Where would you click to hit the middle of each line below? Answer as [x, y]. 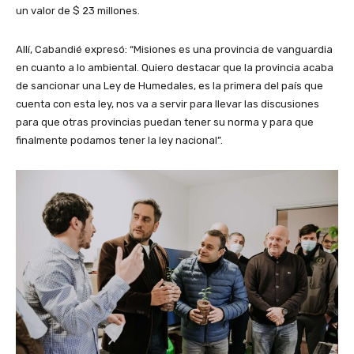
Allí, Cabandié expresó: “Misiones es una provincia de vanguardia [174, 50]
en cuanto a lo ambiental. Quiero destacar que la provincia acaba [175, 68]
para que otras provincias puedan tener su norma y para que [165, 122]
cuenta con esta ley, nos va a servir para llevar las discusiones [168, 104]
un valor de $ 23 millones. [78, 11]
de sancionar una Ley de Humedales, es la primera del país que [169, 86]
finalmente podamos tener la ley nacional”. [119, 141]
